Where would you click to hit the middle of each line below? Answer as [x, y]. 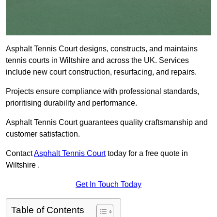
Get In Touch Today [108, 185]
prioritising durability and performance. [71, 103]
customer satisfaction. [44, 134]
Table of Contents [48, 210]
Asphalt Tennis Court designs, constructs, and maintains [102, 49]
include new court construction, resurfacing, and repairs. [101, 72]
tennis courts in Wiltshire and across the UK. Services [97, 61]
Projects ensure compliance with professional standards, [102, 92]
